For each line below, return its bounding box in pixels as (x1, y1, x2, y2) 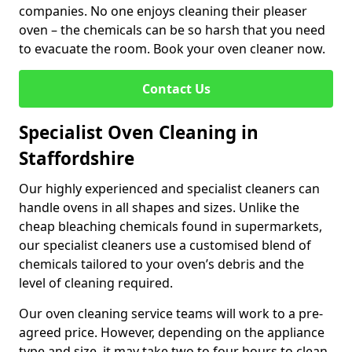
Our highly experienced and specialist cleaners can (19, 180, 320, 197)
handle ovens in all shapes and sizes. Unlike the (19, 199, 299, 216)
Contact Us (141, 80, 211, 97)
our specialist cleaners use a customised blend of (19, 236, 311, 254)
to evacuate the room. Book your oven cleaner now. (19, 40, 325, 57)
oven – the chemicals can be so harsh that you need (19, 21, 325, 38)
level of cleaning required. (19, 274, 173, 291)
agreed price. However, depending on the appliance (19, 324, 324, 341)
